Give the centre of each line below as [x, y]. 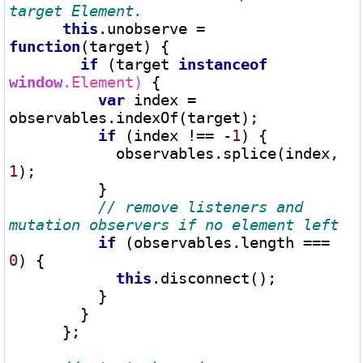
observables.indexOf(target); [134, 117]
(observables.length [209, 242]
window [36, 81]
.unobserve [147, 28]
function [45, 46]
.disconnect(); [214, 278]
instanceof [223, 64]
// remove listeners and [201, 206]
